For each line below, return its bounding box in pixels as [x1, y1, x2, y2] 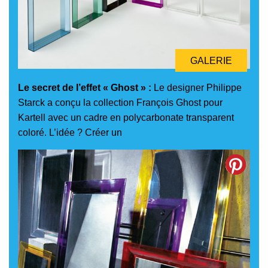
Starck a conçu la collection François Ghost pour [18, 97, 223, 108]
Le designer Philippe [151, 82, 242, 93]
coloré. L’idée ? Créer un [18, 127, 122, 138]
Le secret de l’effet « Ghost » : [18, 82, 151, 93]
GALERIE [190, 55, 232, 66]
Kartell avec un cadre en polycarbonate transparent [18, 112, 234, 123]
